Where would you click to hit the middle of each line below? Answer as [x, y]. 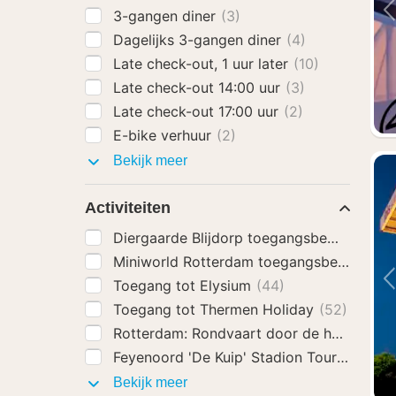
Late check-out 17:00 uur [198, 111]
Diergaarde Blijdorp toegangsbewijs [235, 238]
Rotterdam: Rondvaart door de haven [240, 333]
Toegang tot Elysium [184, 286]
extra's [207, 175]
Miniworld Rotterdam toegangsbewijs [240, 262]
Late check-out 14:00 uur [199, 88]
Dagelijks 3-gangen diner [199, 40]
